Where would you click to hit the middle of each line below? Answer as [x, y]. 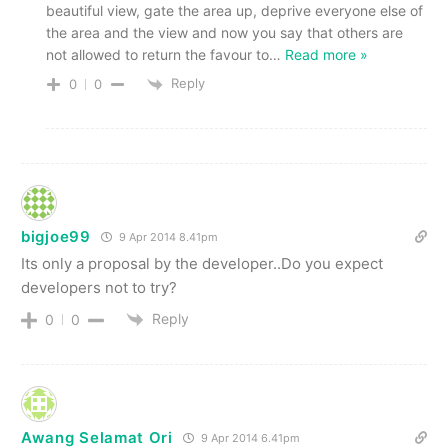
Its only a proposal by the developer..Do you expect [202, 263]
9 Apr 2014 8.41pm [166, 236]
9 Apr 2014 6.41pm [248, 437]
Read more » [326, 55]
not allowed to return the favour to [157, 55]
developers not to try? [99, 287]
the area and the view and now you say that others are [224, 33]
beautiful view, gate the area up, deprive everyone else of [234, 11]
